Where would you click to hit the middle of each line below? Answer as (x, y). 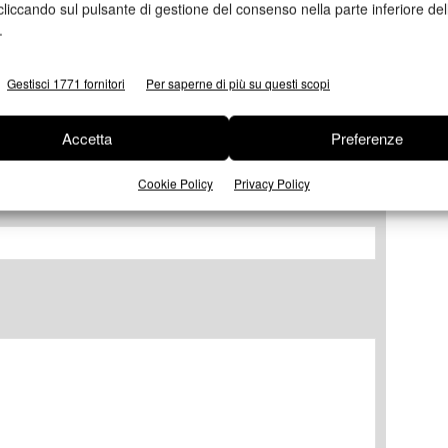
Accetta (86, 138)
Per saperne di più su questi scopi (238, 83)
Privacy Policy (271, 183)
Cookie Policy (175, 183)
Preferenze (366, 138)
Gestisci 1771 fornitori (66, 83)
